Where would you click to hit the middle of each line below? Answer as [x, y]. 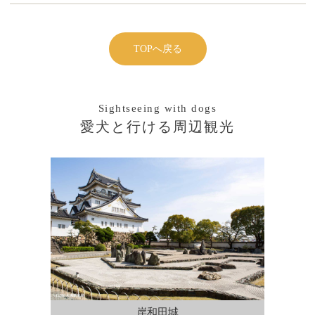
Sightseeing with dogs [157, 108]
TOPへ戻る [157, 49]
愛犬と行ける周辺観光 [157, 126]
